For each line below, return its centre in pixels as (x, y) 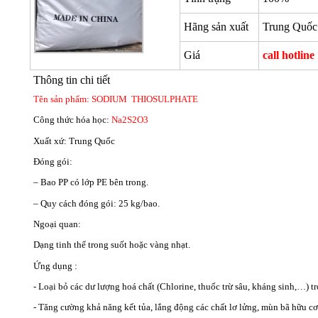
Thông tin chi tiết (72, 80)
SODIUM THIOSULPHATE (145, 99)
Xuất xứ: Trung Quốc (74, 141)
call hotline (289, 55)
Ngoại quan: (57, 224)
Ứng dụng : (55, 265)
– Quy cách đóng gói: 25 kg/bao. (97, 203)
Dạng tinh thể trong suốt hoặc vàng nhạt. (112, 245)
